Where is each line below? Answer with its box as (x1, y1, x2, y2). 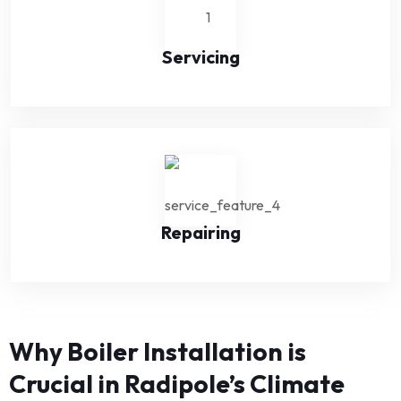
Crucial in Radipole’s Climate (9, 367, 345, 399)
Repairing (160, 220, 241, 243)
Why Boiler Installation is (9, 335, 306, 367)
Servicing (161, 45, 240, 68)
